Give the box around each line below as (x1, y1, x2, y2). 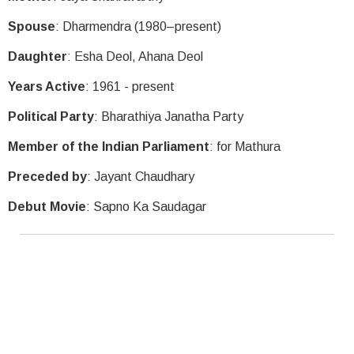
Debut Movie (8, 200, 86, 214)
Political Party (8, 110, 94, 124)
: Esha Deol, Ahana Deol (67, 50, 203, 64)
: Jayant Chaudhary (87, 170, 194, 184)
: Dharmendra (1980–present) (55, 20, 221, 34)
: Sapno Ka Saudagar (86, 200, 206, 214)
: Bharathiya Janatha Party (94, 110, 243, 124)
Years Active (8, 80, 85, 94)
